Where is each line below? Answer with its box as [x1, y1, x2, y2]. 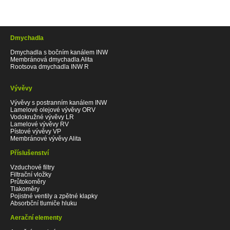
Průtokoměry [10, 178, 46, 185]
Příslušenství [10, 149, 49, 157]
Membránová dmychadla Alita [10, 55, 93, 63]
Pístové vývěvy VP [10, 127, 61, 135]
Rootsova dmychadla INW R [10, 63, 89, 70]
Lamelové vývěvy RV [10, 120, 69, 128]
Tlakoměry [10, 185, 40, 193]
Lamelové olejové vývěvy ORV [10, 106, 95, 113]
